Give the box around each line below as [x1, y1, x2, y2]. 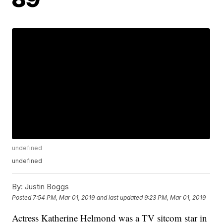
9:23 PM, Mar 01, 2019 [144, 193, 206, 201]
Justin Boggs [23, 182, 69, 192]
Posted [12, 193, 33, 201]
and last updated [97, 193, 143, 201]
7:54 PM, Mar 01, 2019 [33, 193, 95, 201]
